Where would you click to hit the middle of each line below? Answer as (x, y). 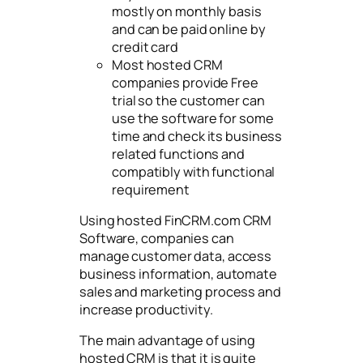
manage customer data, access (176, 256)
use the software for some (193, 118)
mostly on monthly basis (187, 11)
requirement (151, 189)
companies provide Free (185, 82)
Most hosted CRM (167, 64)
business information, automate (178, 273)
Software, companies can (157, 238)
